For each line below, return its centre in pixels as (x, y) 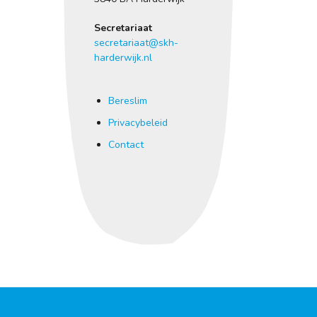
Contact (126, 144)
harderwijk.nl (123, 57)
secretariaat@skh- (136, 42)
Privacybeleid (138, 122)
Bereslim (127, 100)
